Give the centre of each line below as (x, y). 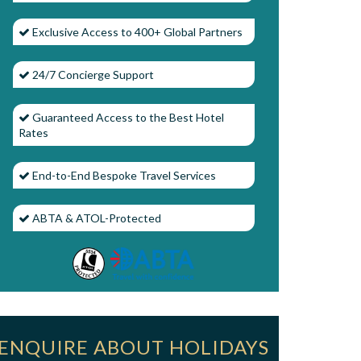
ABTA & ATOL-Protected (95, 218)
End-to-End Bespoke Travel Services (123, 175)
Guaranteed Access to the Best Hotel (127, 117)
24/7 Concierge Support (92, 74)
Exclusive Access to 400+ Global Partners (136, 31)
